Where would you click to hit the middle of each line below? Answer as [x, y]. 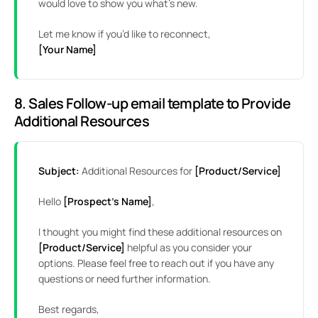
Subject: [59, 171]
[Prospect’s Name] [108, 202]
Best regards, [69, 309]
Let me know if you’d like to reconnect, [125, 34]
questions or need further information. [125, 279]
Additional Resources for [137, 171]
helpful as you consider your [188, 248]
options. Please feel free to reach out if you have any [156, 263]
